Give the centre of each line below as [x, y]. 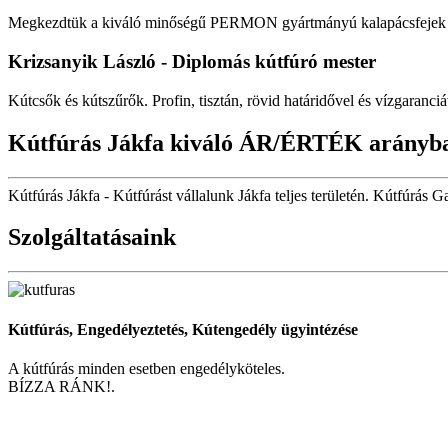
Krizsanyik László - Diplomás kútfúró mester [192, 61]
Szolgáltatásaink [92, 237]
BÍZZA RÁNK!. [61, 386]
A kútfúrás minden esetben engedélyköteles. [146, 368]
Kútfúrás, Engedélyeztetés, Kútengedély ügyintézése [183, 329]
